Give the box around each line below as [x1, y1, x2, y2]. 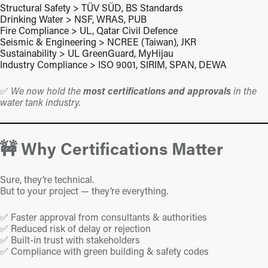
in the [231, 84, 257, 98]
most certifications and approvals [83, 84, 231, 98]
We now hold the [11, 84, 83, 98]
